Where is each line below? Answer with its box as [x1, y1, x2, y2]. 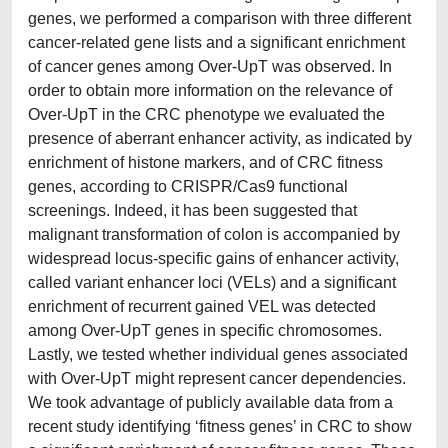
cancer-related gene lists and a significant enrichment [28, 34, 405, 51]
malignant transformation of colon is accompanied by [28, 226, 400, 243]
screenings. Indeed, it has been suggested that [28, 202, 357, 219]
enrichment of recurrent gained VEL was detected [28, 298, 376, 315]
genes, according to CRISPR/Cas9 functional [28, 178, 348, 195]
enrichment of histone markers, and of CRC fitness [28, 154, 383, 171]
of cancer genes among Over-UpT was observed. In [28, 58, 392, 75]
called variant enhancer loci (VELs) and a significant [28, 274, 396, 291]
